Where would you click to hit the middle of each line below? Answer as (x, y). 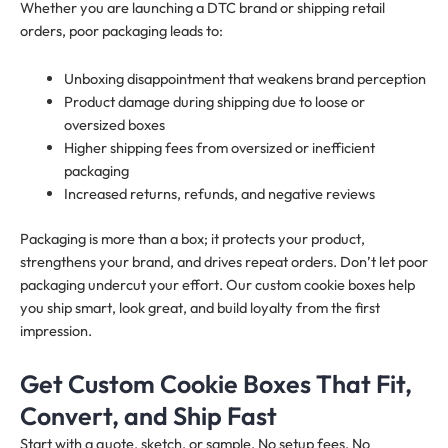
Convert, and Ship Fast (148, 415)
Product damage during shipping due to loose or (214, 102)
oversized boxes (114, 125)
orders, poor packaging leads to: (121, 30)
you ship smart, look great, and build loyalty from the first (200, 308)
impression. (56, 331)
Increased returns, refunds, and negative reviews (219, 194)
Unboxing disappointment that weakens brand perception (244, 79)
